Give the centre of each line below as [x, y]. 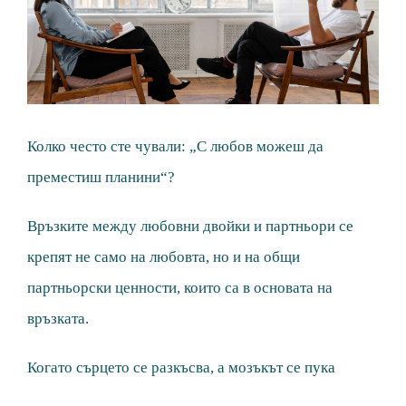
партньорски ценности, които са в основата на [180, 288]
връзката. [58, 319]
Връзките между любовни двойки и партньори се [190, 227]
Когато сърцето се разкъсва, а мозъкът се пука [181, 368]
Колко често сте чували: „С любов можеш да [175, 147]
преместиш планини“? [101, 178]
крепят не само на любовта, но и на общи [164, 257]
